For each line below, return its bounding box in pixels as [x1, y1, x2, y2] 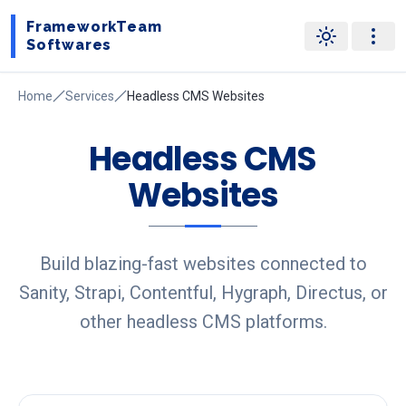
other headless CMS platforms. [79, 311, 327, 333]
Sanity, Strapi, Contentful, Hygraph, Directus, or [18, 282, 388, 304]
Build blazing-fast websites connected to [39, 253, 367, 275]
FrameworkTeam [26, 17, 162, 35]
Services [65, 89, 114, 103]
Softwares [26, 35, 112, 53]
